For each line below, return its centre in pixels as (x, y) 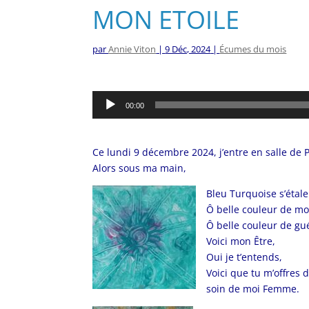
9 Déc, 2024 (188, 49)
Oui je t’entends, (245, 257)
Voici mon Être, (241, 241)
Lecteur (109, 98)
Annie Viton (132, 49)
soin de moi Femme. (253, 288)
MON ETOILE (166, 19)
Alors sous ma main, (140, 168)
